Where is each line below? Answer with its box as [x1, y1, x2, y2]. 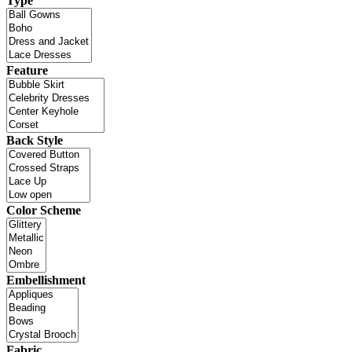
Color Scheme [6, 203, 81, 217]
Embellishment [6, 273, 86, 287]
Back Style [6, 133, 63, 147]
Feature [6, 63, 48, 77]
